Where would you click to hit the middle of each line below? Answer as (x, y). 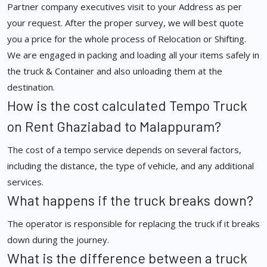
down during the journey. (59, 240)
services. (25, 182)
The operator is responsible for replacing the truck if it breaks (133, 224)
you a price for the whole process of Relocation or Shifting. (127, 39)
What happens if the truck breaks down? (130, 201)
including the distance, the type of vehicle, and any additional (131, 166)
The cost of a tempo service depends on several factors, (124, 150)
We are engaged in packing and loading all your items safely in (133, 55)
